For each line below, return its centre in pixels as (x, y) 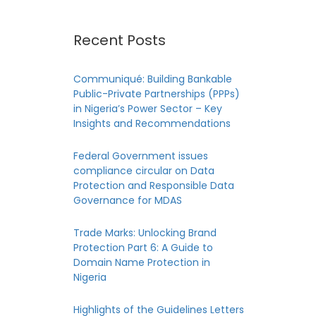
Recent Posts (119, 40)
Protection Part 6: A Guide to (143, 248)
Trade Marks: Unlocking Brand (145, 233)
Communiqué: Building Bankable (152, 79)
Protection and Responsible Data (153, 186)
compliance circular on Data (144, 171)
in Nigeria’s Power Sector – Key (147, 109)
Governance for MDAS (127, 200)
